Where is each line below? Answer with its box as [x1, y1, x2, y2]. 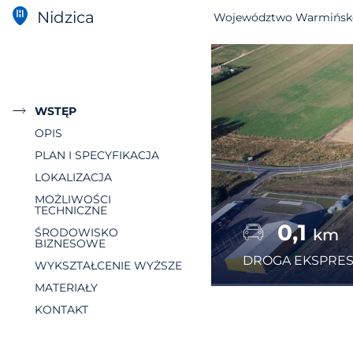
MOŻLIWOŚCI [35, 191, 111, 206]
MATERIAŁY [35, 280, 98, 295]
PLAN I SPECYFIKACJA [35, 147, 159, 162]
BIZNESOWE [35, 236, 106, 251]
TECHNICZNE [35, 203, 107, 217]
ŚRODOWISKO [35, 225, 118, 240]
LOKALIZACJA [35, 169, 112, 184]
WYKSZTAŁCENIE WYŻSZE [35, 258, 182, 273]
